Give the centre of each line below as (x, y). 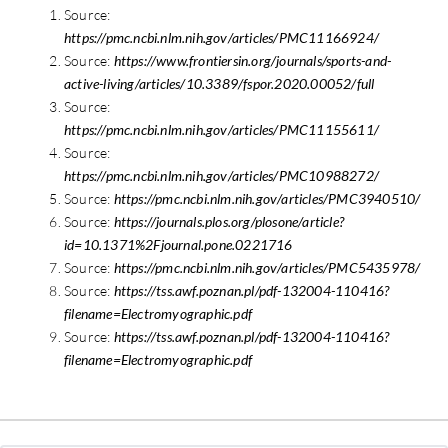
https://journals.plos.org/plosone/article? (229, 222)
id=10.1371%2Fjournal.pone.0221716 (178, 245)
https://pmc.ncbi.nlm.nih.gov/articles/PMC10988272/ (221, 176)
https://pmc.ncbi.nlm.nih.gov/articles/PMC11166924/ (221, 38)
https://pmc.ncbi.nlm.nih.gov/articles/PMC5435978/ (267, 268)
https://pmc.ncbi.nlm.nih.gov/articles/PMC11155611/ (221, 130)
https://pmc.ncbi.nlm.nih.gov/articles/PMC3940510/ (267, 199)
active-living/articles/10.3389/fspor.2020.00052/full (219, 84)
